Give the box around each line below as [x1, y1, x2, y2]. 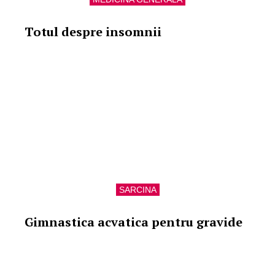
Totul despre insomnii [25, 23, 161, 40]
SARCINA [118, 185, 157, 195]
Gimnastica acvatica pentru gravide [25, 214, 242, 230]
